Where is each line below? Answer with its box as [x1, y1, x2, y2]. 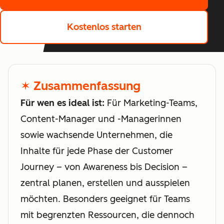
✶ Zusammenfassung [20, 78, 140, 93]
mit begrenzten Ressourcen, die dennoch [20, 209, 194, 220]
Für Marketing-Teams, [104, 97, 197, 108]
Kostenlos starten [66, 21, 141, 32]
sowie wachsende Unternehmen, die [20, 129, 172, 140]
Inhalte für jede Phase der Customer [20, 145, 173, 156]
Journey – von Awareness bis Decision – [20, 161, 187, 172]
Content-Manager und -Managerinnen [20, 113, 181, 124]
